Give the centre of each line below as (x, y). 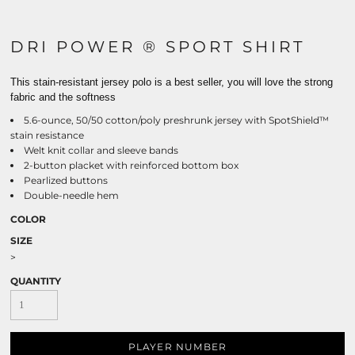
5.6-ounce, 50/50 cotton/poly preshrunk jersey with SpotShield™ (176, 120)
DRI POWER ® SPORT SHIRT (158, 47)
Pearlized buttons (66, 180)
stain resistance (47, 135)
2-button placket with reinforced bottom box (131, 165)
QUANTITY (36, 281)
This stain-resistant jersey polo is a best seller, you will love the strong (172, 82)
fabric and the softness (63, 97)
